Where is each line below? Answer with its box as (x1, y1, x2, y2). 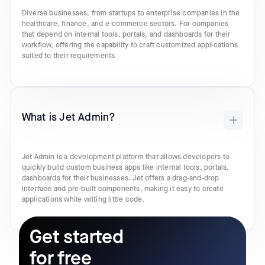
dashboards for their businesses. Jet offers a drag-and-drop (21, 174, 219, 183)
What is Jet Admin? (21, 111, 116, 124)
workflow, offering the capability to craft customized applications (21, 41, 238, 50)
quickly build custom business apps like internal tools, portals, (21, 163, 230, 173)
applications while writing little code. (21, 195, 145, 205)
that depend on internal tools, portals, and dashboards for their (21, 30, 231, 40)
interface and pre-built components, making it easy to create (21, 185, 224, 194)
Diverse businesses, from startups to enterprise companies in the (21, 9, 240, 18)
